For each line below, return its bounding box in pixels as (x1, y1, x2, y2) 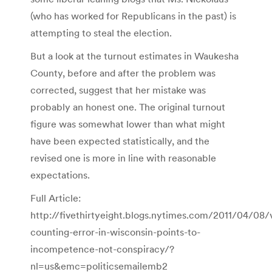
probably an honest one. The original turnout (30, 100, 225, 113)
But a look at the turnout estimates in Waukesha (30, 49, 239, 62)
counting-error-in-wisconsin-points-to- (30, 225, 200, 238)
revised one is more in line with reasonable (30, 151, 216, 164)
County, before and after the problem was (30, 66, 216, 79)
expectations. (30, 168, 90, 181)
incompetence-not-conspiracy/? (30, 242, 174, 255)
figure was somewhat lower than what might (30, 117, 225, 130)
